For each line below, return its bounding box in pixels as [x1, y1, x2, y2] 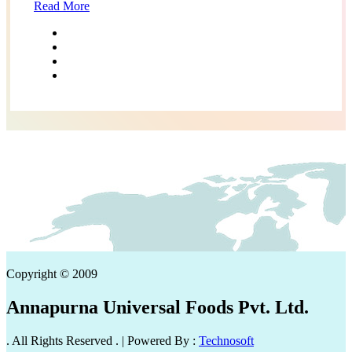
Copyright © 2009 [6, 266, 97, 280]
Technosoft [199, 333, 254, 347]
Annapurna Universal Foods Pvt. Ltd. [6, 296, 309, 317]
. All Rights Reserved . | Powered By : [6, 333, 199, 347]
